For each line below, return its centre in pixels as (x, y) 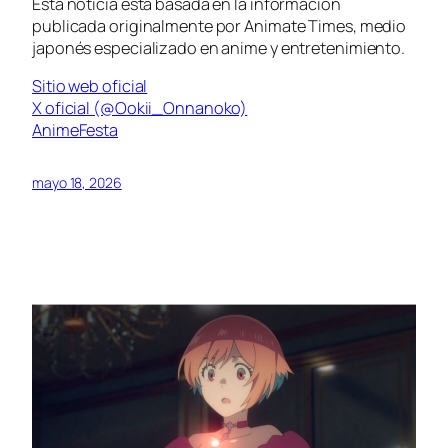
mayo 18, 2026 (77, 183)
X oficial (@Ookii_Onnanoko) (140, 107)
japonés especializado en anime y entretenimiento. (219, 47)
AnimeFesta (75, 129)
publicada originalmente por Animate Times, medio (219, 25)
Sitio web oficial (90, 85)
